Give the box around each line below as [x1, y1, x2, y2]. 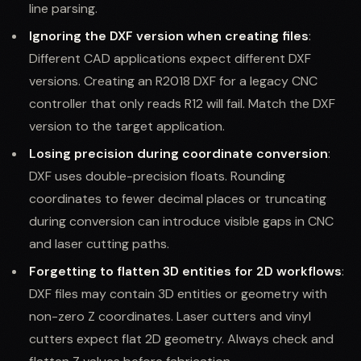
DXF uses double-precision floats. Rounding [29, 167, 285, 185]
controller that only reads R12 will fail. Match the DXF [29, 94, 335, 112]
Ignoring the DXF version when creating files [29, 27, 309, 44]
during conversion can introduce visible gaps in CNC [29, 212, 334, 230]
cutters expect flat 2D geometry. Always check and [29, 330, 334, 347]
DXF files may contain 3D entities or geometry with [29, 284, 327, 302]
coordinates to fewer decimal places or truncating [29, 189, 326, 207]
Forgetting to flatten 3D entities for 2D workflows [29, 262, 342, 280]
